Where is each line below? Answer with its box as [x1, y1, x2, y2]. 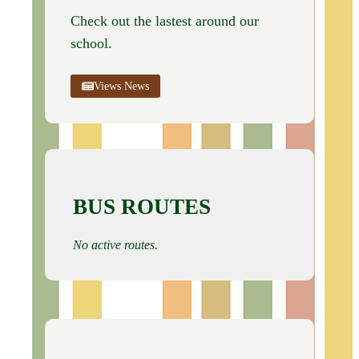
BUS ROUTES [73, 195, 211, 220]
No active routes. [73, 237, 158, 252]
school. [71, 34, 112, 51]
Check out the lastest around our [71, 12, 259, 29]
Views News [93, 79, 149, 93]
